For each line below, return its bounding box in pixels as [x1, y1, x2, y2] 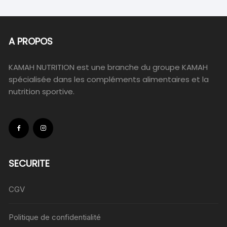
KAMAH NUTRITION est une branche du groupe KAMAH [9, 62, 208, 73]
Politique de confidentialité [9, 212, 101, 222]
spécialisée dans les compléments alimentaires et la [9, 74, 209, 85]
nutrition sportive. [9, 86, 75, 97]
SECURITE [9, 157, 50, 170]
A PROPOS [9, 35, 53, 48]
